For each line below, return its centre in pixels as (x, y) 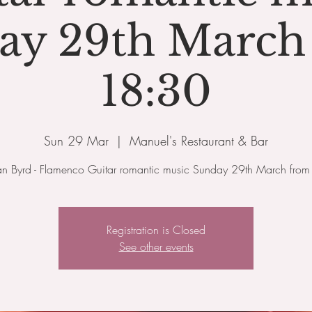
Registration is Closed (156, 230)
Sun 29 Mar (76, 141)
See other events (156, 247)
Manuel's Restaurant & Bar (199, 141)
